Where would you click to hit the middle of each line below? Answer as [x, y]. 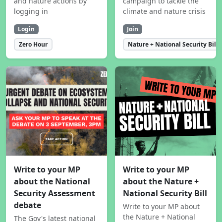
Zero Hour [33, 44]
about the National [52, 181]
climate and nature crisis [164, 11]
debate [28, 205]
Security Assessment [55, 193]
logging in [31, 11]
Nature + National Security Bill [173, 44]
